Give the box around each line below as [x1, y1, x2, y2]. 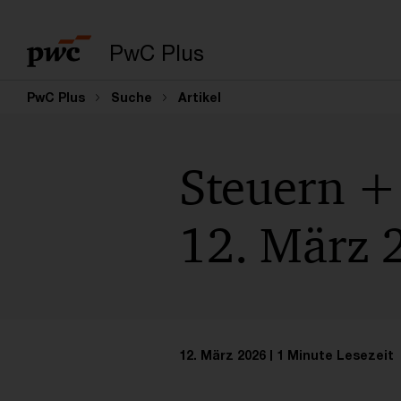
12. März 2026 [178, 347, 266, 363]
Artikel [178, 90, 221, 105]
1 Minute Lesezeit [276, 347, 394, 363]
